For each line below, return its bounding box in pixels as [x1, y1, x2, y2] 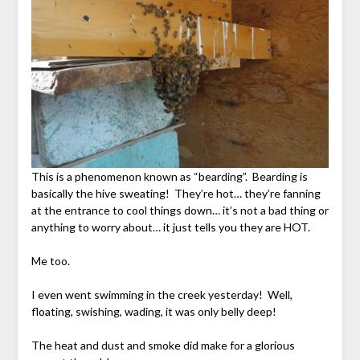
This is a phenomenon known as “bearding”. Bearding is [31, 170, 308, 184]
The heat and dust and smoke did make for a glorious [31, 338, 295, 353]
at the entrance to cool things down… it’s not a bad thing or [31, 203, 329, 218]
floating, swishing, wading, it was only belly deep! [31, 305, 276, 319]
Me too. [31, 254, 70, 268]
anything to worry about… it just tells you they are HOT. [31, 220, 310, 235]
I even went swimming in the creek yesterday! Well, [31, 288, 292, 302]
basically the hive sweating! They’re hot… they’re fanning [31, 186, 321, 201]
